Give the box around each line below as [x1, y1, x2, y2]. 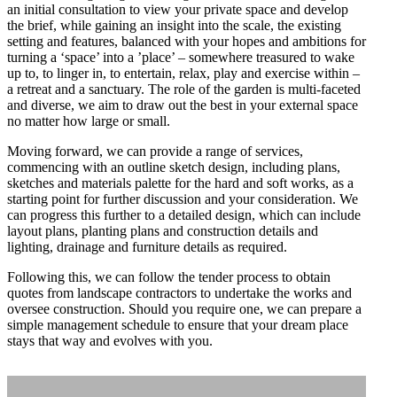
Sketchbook [136, 290, 296, 327]
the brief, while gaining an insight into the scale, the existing [7, 18, 341, 34]
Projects [161, 237, 271, 274]
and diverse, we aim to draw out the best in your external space [7, 97, 358, 113]
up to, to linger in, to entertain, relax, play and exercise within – [7, 66, 360, 82]
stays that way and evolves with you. [7, 333, 213, 349]
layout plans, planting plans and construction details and [7, 223, 318, 239]
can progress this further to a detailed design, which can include [7, 207, 361, 223]
